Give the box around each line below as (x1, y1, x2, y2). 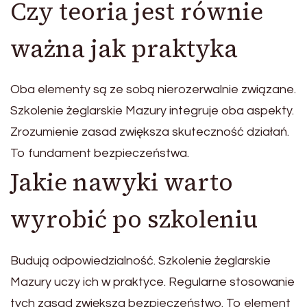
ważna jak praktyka (10, 32, 238, 65)
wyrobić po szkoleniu (10, 203, 258, 236)
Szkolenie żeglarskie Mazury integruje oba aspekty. (10, 104, 294, 118)
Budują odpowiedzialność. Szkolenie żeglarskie (10, 254, 271, 267)
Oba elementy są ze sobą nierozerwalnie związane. (10, 83, 296, 97)
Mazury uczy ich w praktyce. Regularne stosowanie (10, 275, 295, 288)
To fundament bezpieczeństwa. (10, 147, 189, 160)
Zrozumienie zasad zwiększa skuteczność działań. (10, 125, 289, 139)
